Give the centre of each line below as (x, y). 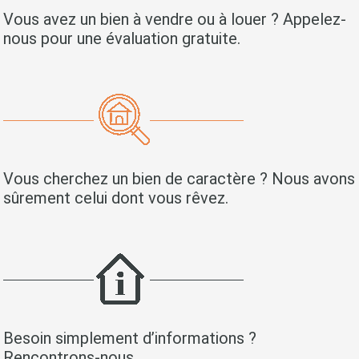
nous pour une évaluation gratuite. (122, 38)
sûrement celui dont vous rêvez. (116, 198)
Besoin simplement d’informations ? (130, 338)
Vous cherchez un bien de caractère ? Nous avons (179, 179)
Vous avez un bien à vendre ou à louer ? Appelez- (175, 19)
